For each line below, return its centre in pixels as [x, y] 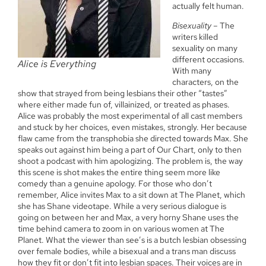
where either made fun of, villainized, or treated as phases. [124, 105]
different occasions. [208, 60]
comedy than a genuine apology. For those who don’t [115, 184]
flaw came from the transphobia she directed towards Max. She [133, 139]
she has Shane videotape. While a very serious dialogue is [122, 206]
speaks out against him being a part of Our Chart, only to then [130, 150]
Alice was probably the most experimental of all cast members [130, 116]
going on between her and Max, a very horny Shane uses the [128, 218]
